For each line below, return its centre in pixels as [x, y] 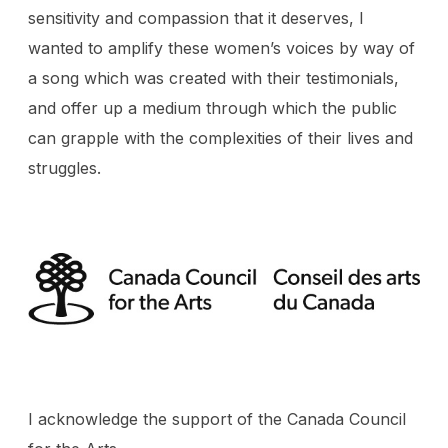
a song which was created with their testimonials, [213, 77]
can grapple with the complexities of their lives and [220, 137]
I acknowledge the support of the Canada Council [216, 418]
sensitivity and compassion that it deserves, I [195, 17]
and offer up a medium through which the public [212, 107]
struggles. [66, 167]
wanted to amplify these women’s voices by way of [221, 47]
